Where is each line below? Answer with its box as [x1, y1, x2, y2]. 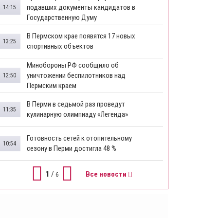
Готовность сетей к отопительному [27, 133, 132, 143]
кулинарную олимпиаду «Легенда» [27, 109, 128, 119]
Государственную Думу [27, 13, 97, 22]
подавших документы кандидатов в [27, 2, 135, 12]
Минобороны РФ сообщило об [27, 60, 119, 70]
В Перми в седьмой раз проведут [27, 99, 125, 109]
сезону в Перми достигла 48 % [27, 144, 116, 153]
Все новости [85, 170, 128, 179]
